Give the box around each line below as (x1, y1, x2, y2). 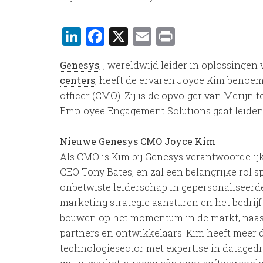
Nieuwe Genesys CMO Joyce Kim (60, 135, 218, 147)
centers (60, 74, 95, 86)
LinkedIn (81, 23, 161, 49)
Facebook (104, 23, 187, 49)
